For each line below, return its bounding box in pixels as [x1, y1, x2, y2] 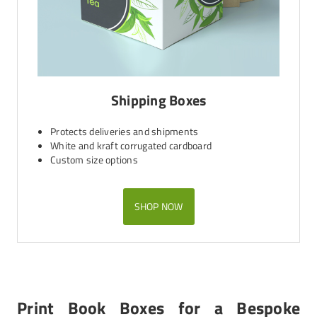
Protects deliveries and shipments [50, 124, 199, 139]
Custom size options [50, 152, 138, 167]
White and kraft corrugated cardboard [50, 138, 212, 153]
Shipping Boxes [110, 89, 207, 111]
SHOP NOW [134, 199, 183, 214]
